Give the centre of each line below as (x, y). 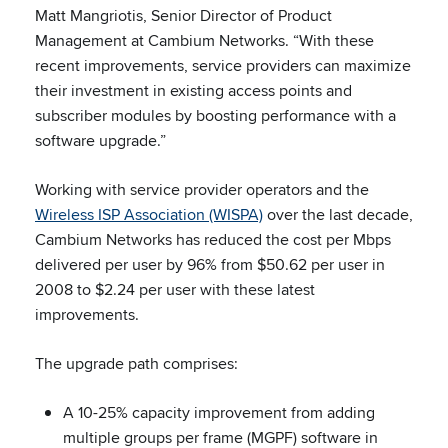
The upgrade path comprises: (136, 363)
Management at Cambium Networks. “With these (204, 40)
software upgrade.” (100, 140)
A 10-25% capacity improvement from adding (219, 412)
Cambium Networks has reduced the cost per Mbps (213, 239)
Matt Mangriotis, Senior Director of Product (183, 15)
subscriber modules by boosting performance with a (215, 115)
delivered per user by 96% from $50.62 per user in (210, 264)
